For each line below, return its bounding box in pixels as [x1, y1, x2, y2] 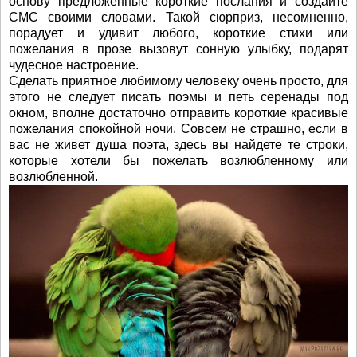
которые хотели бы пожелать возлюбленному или [9, 154, 348, 168]
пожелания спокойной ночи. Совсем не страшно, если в [9, 122, 348, 136]
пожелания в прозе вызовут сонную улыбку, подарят [9, 42, 348, 57]
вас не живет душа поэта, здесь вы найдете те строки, [9, 138, 348, 152]
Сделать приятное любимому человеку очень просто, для [9, 74, 348, 88]
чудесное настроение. [9, 58, 139, 73]
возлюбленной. [9, 170, 98, 184]
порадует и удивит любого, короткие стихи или [9, 26, 348, 41]
